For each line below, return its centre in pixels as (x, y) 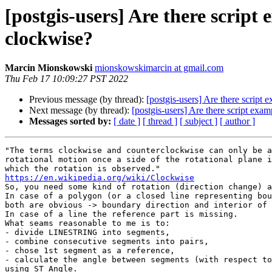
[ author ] (237, 121)
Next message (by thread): (80, 110)
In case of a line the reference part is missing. (121, 214)
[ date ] (127, 121)
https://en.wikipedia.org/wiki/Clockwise (100, 178)
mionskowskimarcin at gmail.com (159, 68)
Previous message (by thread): (88, 100)
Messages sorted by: (70, 121)
